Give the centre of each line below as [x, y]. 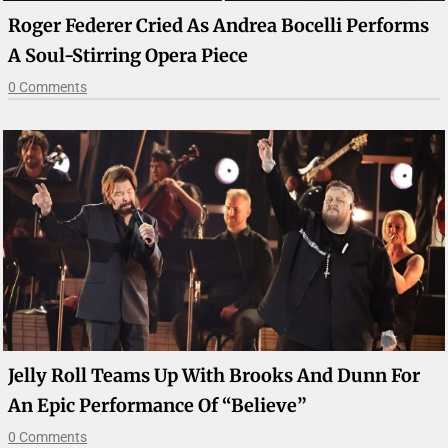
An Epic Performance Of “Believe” [158, 406]
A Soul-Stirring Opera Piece [128, 56]
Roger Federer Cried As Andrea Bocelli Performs [219, 26]
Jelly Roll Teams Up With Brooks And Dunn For [214, 376]
